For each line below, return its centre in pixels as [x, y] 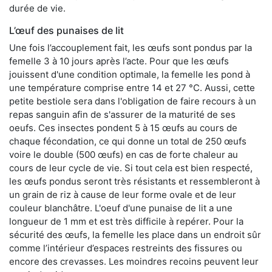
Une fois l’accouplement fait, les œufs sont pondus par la [131, 47]
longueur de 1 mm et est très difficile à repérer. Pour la [126, 221]
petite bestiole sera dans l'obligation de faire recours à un [133, 101]
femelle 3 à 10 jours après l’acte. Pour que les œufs [119, 61]
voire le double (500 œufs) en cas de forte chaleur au [124, 154]
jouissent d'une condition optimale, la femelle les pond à [130, 74]
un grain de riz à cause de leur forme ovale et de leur [123, 194]
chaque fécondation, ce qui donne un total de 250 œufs [128, 141]
